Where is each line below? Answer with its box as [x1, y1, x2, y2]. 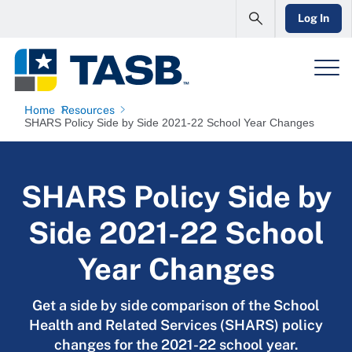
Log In [298, 12, 329, 24]
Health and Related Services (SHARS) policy [29, 317, 323, 333]
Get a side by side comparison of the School [32, 297, 320, 313]
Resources [61, 104, 115, 116]
